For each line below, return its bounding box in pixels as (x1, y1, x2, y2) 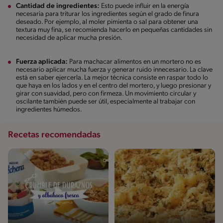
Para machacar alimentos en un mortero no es (68, 58, 201, 66)
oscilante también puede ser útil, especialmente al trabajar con (16, 98, 195, 106)
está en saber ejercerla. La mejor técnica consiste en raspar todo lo (16, 74, 208, 82)
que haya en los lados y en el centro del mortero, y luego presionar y (16, 82, 211, 90)
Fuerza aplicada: (16, 58, 68, 66)
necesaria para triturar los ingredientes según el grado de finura (16, 10, 199, 18)
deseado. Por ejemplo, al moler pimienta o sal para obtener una (16, 18, 198, 26)
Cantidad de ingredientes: (16, 2, 100, 10)
